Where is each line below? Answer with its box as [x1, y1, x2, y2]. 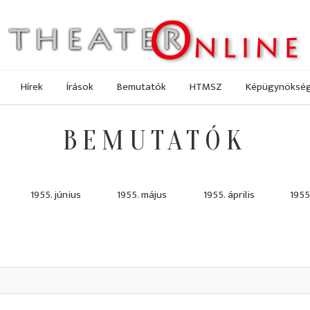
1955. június [30, 186, 81, 204]
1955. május [117, 186, 167, 204]
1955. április [203, 186, 255, 204]
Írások [66, 77, 93, 95]
